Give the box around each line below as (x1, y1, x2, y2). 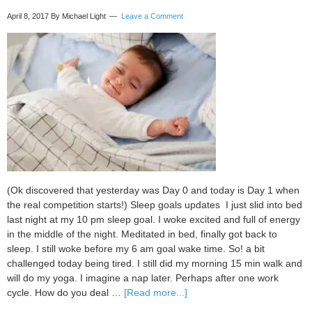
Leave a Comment (121, 12, 183, 20)
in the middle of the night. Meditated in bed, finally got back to (7, 229, 277, 240)
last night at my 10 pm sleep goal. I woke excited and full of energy (7, 214, 300, 225)
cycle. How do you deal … (7, 288, 124, 298)
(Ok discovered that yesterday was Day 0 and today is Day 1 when (7, 185, 299, 196)
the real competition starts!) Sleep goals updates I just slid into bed (7, 200, 302, 210)
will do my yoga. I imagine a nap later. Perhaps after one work (7, 273, 279, 283)
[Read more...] (124, 288, 187, 298)
